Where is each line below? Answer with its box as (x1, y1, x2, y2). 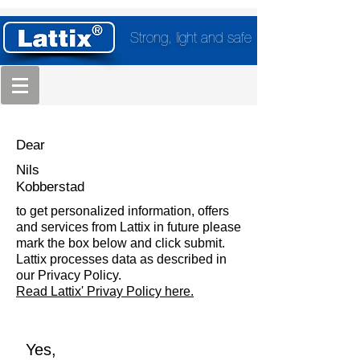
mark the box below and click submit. (16, 236, 225, 250)
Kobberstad (16, 179, 84, 194)
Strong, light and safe (130, 32, 252, 47)
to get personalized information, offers (16, 204, 229, 218)
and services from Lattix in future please (16, 220, 241, 234)
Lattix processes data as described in (16, 252, 227, 266)
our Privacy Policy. (16, 268, 125, 282)
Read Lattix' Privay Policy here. (16, 284, 194, 298)
